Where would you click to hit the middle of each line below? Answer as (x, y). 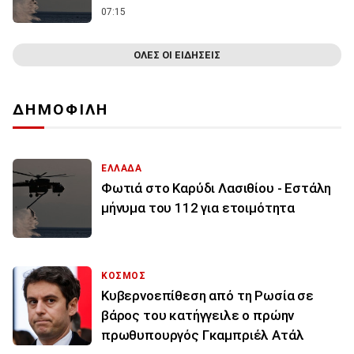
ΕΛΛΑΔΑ (122, 169)
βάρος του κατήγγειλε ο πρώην (198, 316)
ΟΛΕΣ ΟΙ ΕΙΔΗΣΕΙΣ (177, 55)
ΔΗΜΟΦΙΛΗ (61, 110)
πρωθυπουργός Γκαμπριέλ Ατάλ (203, 335)
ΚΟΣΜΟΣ (124, 276)
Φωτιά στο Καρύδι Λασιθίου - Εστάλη (217, 188)
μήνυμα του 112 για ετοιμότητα (198, 208)
